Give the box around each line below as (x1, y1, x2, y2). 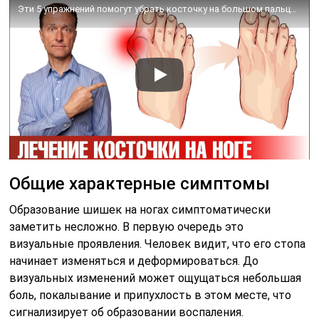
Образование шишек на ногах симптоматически (9, 202, 271, 216)
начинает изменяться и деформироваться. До (9, 253, 259, 268)
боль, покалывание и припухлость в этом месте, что (9, 288, 292, 302)
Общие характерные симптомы (9, 173, 271, 194)
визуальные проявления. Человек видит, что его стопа (9, 236, 306, 251)
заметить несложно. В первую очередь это (9, 219, 244, 234)
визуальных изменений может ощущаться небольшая (9, 271, 302, 285)
